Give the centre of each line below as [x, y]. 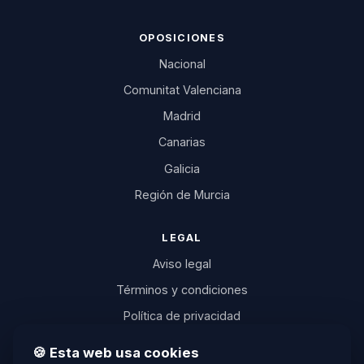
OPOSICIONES [182, 38]
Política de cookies [182, 342]
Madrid [182, 116]
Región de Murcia [182, 194]
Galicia [182, 168]
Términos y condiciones [182, 289]
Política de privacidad [182, 315]
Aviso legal [182, 263]
